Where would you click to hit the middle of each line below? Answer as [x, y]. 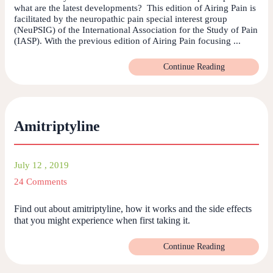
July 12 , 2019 [41, 165]
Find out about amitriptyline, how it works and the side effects [133, 208]
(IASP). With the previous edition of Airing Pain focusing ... [127, 41]
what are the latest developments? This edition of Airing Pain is [135, 8]
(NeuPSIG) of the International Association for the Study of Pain [136, 30]
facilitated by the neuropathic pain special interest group [121, 19]
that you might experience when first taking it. [102, 220]
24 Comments [41, 181]
